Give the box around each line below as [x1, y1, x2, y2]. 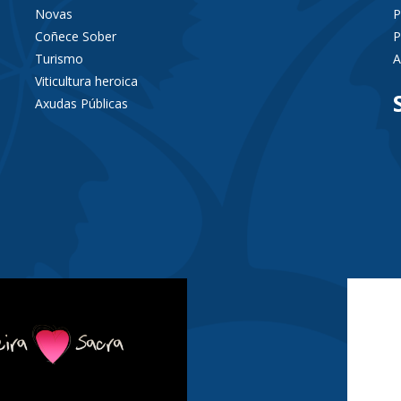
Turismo [35, 50, 83, 67]
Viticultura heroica [35, 73, 138, 90]
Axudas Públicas [35, 95, 128, 112]
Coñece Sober [35, 28, 116, 45]
